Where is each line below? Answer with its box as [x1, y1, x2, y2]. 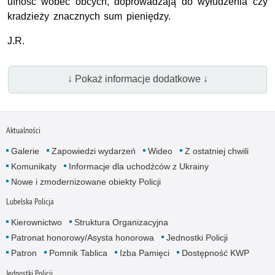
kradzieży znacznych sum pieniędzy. [7, 10, 171, 21]
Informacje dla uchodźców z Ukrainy [68, 161, 209, 172]
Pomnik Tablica [48, 248, 107, 258]
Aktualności [6, 125, 41, 136]
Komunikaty [10, 161, 56, 172]
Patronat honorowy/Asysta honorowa [10, 233, 154, 243]
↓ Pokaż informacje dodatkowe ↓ [67, 74, 208, 85]
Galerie [10, 146, 39, 157]
